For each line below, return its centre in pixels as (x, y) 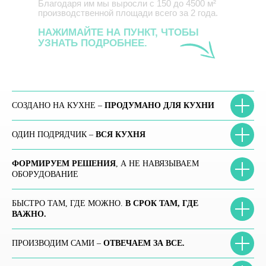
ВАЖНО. (29, 214)
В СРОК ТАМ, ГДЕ (162, 203)
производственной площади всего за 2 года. (128, 13)
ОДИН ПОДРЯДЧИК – (54, 134)
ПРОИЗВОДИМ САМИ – (58, 243)
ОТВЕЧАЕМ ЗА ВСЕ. (144, 243)
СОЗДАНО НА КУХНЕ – (58, 105)
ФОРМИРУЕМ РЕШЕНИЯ (64, 164)
